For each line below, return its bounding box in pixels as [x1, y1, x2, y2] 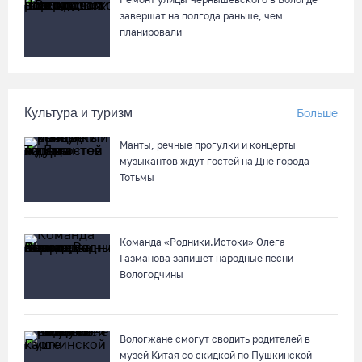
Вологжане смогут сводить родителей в [120, 333, 310, 345]
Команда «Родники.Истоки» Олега [120, 236, 285, 248]
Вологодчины [120, 268, 183, 280]
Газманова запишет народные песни [120, 252, 293, 264]
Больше [297, 106, 338, 120]
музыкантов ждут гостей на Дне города [120, 155, 309, 167]
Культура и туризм [24, 106, 133, 120]
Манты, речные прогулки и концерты [120, 139, 296, 151]
